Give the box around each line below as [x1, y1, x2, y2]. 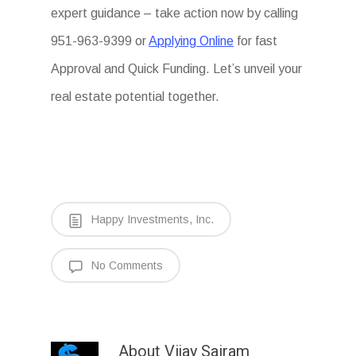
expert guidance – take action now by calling [51, 6, 299, 21]
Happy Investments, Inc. [88, 213, 214, 226]
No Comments [88, 259, 163, 273]
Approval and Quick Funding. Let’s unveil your [51, 62, 303, 76]
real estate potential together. [51, 90, 220, 104]
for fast [234, 34, 278, 48]
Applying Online [149, 34, 234, 48]
